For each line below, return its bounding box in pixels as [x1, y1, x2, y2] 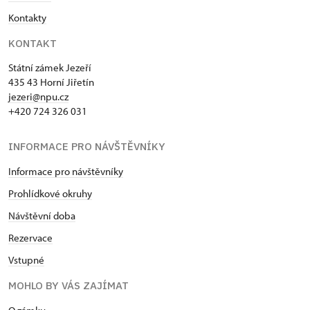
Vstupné [8, 253, 44, 267]
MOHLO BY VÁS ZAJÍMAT [8, 279, 129, 293]
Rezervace [8, 231, 53, 245]
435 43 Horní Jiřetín [8, 75, 94, 89]
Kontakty [8, 11, 46, 25]
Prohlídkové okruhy [8, 187, 92, 201]
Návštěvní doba [8, 209, 75, 223]
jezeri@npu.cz [8, 90, 69, 104]
